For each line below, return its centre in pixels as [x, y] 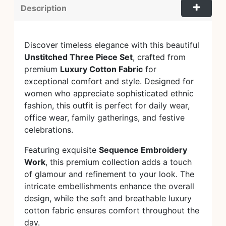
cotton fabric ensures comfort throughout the [112, 210]
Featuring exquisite [62, 150]
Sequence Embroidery [143, 150]
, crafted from [159, 57]
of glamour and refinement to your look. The [109, 174]
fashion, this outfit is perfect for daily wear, [107, 105]
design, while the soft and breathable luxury [108, 198]
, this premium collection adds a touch [119, 162]
